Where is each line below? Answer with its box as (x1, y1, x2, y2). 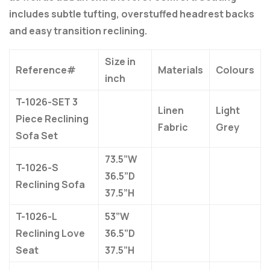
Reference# (16, 63, 76, 77)
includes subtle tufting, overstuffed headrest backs (9, 7, 254, 21)
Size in (105, 55, 136, 69)
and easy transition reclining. (9, 24, 147, 38)
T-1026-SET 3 (16, 95, 78, 109)
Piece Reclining (16, 112, 89, 126)
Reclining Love (16, 227, 85, 240)
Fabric (158, 121, 188, 134)
